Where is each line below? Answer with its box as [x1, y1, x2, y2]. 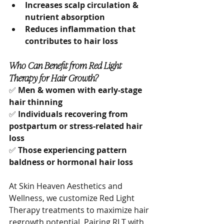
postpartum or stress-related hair [9, 120, 144, 131]
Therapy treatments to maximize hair [9, 204, 151, 215]
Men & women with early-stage [18, 84, 144, 95]
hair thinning [9, 96, 62, 107]
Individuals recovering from [18, 108, 130, 119]
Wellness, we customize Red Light [9, 192, 136, 203]
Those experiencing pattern [18, 144, 129, 155]
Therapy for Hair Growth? [9, 71, 98, 84]
